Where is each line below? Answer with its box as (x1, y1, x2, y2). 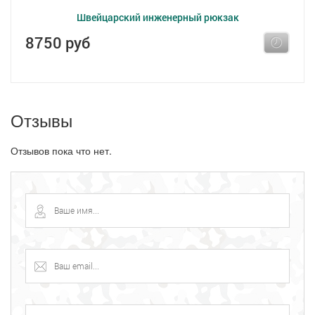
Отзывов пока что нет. (11, 143, 112, 157)
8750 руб (25, 32, 90, 53)
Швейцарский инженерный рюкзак (76, 11, 239, 24)
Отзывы (11, 108, 72, 132)
